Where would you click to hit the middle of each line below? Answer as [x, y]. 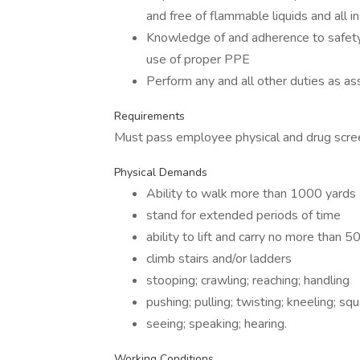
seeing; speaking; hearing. [217, 324]
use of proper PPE [198, 59]
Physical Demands [161, 172]
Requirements [149, 116]
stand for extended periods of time [243, 215]
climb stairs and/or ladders [219, 259]
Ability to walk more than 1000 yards [251, 194]
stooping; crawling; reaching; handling [248, 280]
